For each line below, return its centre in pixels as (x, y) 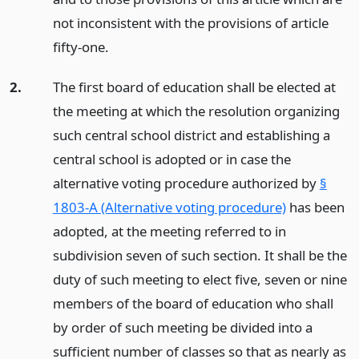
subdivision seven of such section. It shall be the (200, 256)
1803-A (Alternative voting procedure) (169, 208)
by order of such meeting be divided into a (182, 328)
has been (315, 208)
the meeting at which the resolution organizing (196, 111)
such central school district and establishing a (191, 135)
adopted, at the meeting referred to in (169, 232)
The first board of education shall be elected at (194, 87)
